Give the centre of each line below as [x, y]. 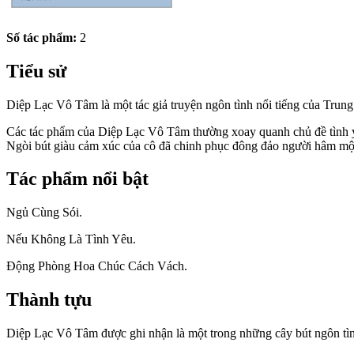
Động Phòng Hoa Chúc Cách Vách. [97, 266]
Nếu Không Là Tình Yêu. [71, 239]
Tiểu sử [36, 71]
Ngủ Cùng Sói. [44, 213]
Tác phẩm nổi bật [77, 179]
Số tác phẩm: [41, 37]
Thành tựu [49, 300]
